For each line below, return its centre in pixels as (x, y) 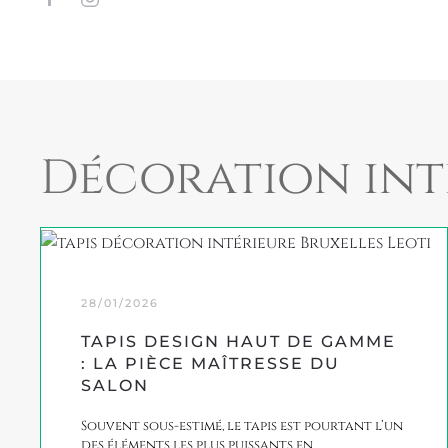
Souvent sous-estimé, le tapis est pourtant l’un (242, 425)
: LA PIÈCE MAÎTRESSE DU (210, 363)
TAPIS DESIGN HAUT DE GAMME (238, 341)
